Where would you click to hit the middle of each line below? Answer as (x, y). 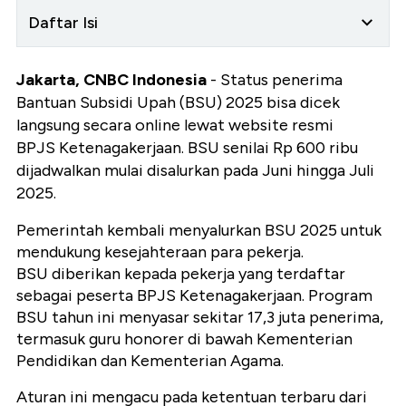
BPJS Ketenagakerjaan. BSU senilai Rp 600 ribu (187, 148)
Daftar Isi (63, 23)
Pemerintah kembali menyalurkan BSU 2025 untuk (199, 231)
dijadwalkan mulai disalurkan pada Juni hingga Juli (195, 171)
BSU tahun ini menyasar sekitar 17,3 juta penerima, (200, 318)
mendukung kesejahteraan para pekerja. (160, 252)
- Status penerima (275, 80)
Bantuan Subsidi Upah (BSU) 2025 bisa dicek (178, 103)
